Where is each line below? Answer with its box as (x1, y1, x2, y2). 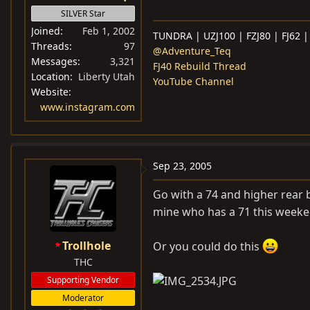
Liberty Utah (78, 70, 135, 83)
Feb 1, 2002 (82, 24, 135, 37)
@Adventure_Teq (153, 44, 231, 57)
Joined (31, 24, 60, 37)
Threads (31, 39, 69, 53)
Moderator (62, 292, 104, 304)
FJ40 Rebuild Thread (153, 60, 246, 73)
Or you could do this (153, 239, 262, 255)
